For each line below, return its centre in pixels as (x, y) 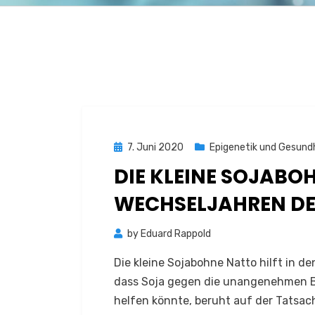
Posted (130, 147)
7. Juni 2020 (155, 147)
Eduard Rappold (176, 234)
